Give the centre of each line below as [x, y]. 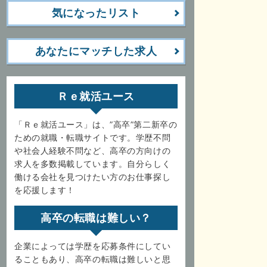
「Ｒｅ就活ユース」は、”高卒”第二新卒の [96, 124]
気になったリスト [96, 13]
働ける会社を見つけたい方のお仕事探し [93, 177]
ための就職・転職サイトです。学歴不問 [93, 137]
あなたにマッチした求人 [96, 51]
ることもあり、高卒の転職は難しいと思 [93, 259]
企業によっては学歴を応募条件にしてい [93, 246]
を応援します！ [45, 190]
